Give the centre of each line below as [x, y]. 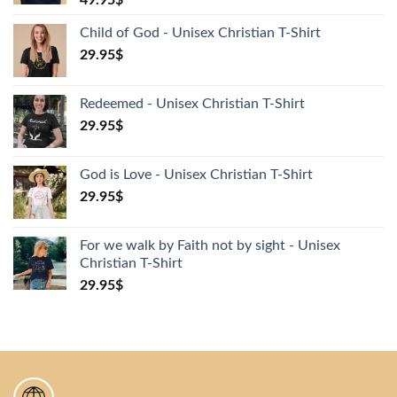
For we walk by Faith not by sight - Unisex [210, 246]
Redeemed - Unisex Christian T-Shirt [192, 104]
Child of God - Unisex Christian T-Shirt [200, 33]
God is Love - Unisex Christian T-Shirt [196, 175]
